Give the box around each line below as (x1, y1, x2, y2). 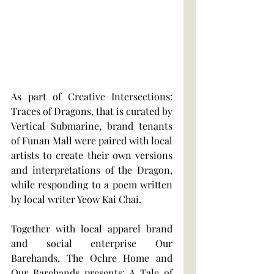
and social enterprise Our (11, 236, 172, 250)
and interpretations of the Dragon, (11, 163, 172, 176)
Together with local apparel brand (11, 221, 172, 235)
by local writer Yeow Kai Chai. (11, 192, 144, 206)
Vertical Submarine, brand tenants (11, 119, 172, 132)
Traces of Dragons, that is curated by (11, 104, 172, 117)
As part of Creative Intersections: (11, 89, 172, 103)
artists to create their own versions (11, 148, 172, 161)
